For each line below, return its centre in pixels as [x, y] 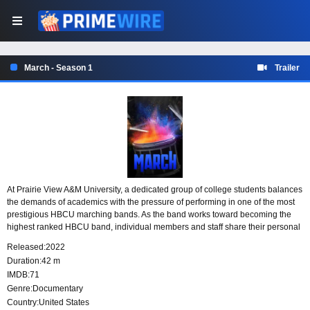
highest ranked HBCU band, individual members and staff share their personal [154, 227]
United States [64, 303]
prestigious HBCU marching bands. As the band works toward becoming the [149, 215]
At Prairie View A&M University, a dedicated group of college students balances [155, 190]
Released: [26, 247]
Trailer [287, 68]
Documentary [58, 289]
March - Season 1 [58, 68]
